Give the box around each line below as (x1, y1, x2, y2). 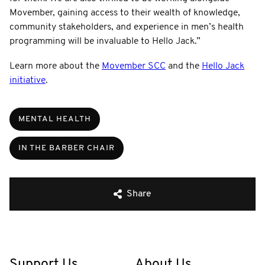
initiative (9, 75, 46, 85)
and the (166, 61, 202, 71)
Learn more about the (9, 61, 102, 71)
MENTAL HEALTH (18, 114, 91, 124)
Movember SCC (102, 61, 166, 71)
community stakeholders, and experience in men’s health (9, 22, 244, 32)
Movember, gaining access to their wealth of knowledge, (9, 8, 240, 18)
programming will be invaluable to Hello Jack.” (9, 36, 201, 46)
